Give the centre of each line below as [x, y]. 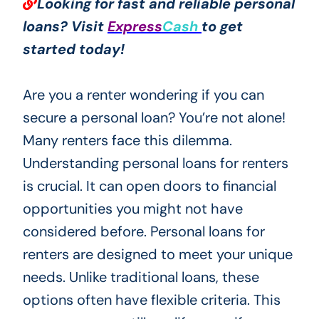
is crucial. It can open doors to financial [149, 185]
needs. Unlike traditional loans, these [141, 277]
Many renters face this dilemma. [127, 140]
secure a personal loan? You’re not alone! [154, 117]
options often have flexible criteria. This [151, 299]
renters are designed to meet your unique [157, 254]
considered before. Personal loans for [143, 231]
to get [222, 26]
